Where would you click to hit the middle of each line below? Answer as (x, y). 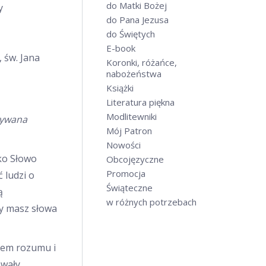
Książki (120, 88)
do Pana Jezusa (137, 20)
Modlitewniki (132, 116)
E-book (121, 48)
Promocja (126, 173)
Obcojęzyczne (135, 159)
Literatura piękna (140, 102)
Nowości (123, 145)
